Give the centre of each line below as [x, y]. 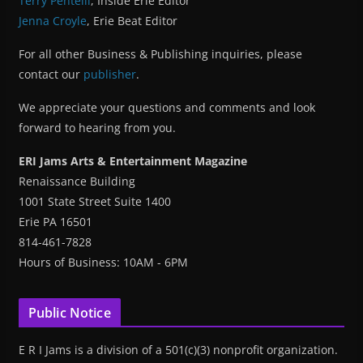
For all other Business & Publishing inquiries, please [160, 54]
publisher [109, 75]
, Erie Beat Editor [132, 21]
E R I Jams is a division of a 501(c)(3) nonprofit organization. [178, 350]
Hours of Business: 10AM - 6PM [103, 263]
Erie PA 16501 [55, 222]
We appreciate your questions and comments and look [167, 108]
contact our [51, 75]
